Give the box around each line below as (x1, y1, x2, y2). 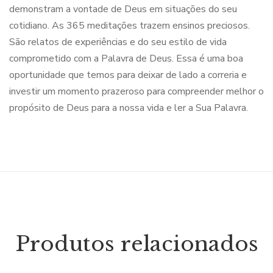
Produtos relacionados (15, 231, 258, 257)
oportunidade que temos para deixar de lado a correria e (9, 68, 247, 82)
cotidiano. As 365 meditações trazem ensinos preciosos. (9, 19, 250, 32)
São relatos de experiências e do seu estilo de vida (9, 35, 227, 49)
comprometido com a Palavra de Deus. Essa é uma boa (9, 52, 243, 65)
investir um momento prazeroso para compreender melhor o (9, 85, 264, 98)
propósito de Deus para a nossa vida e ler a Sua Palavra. (9, 101, 248, 115)
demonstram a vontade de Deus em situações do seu (9, 2, 237, 16)
